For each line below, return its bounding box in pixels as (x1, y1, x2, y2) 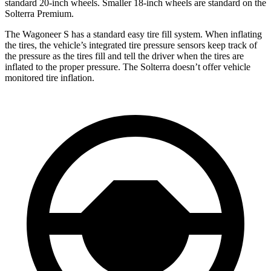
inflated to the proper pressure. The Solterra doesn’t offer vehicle (5, 61, 250, 72)
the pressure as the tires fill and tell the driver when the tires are (5, 50, 244, 61)
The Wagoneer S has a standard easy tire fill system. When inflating (5, 28, 262, 39)
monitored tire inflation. (5, 72, 94, 83)
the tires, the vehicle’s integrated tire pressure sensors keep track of (5, 39, 257, 50)
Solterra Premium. (5, 8, 74, 19)
